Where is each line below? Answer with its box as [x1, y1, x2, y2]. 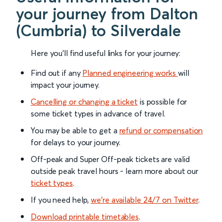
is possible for [137, 97, 187, 107]
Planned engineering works [82, 68, 178, 78]
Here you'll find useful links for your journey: [31, 48, 181, 58]
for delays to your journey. [31, 137, 121, 148]
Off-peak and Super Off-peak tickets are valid [31, 154, 190, 165]
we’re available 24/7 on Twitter [91, 195, 199, 205]
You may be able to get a [31, 125, 119, 136]
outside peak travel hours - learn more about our [31, 166, 199, 176]
